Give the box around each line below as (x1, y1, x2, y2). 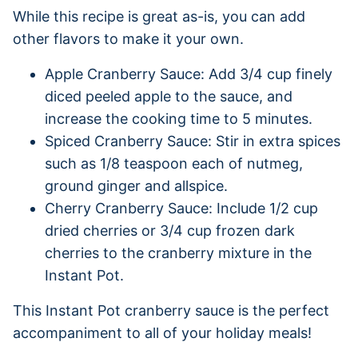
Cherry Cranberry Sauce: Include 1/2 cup (45, 199, 318, 217)
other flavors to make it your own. (13, 30, 244, 47)
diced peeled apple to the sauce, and (45, 87, 292, 105)
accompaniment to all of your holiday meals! (13, 324, 312, 341)
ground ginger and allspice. (45, 177, 228, 194)
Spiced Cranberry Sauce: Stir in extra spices (45, 132, 340, 149)
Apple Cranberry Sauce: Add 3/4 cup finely (45, 65, 332, 82)
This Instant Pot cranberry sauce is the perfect (13, 301, 329, 319)
